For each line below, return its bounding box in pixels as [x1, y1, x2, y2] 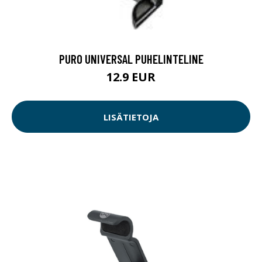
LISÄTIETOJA [104, 111, 158, 123]
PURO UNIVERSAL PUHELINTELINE [58, 51, 204, 67]
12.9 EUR [106, 69, 156, 85]
